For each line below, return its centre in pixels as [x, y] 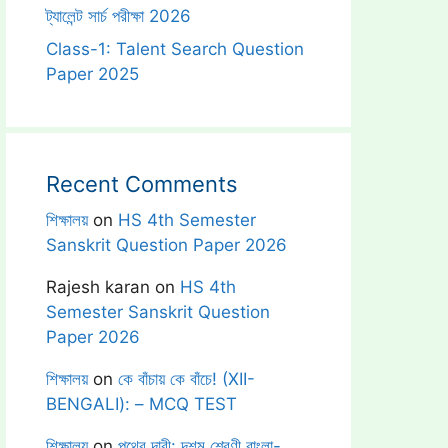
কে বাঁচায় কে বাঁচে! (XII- [186, 379]
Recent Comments [142, 184]
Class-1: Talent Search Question [175, 49]
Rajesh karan [98, 287]
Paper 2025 [92, 74]
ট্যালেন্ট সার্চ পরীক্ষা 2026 [118, 15]
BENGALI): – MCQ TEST [141, 404]
